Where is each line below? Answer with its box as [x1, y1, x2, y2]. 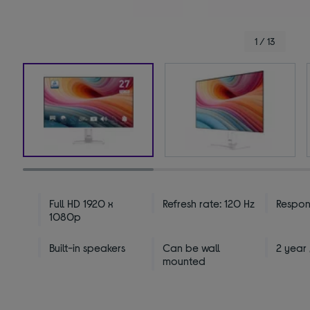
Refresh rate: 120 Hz [163, 197, 255, 210]
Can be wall [163, 241, 221, 255]
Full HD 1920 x [49, 197, 114, 210]
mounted [163, 254, 206, 268]
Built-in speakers [49, 241, 126, 255]
